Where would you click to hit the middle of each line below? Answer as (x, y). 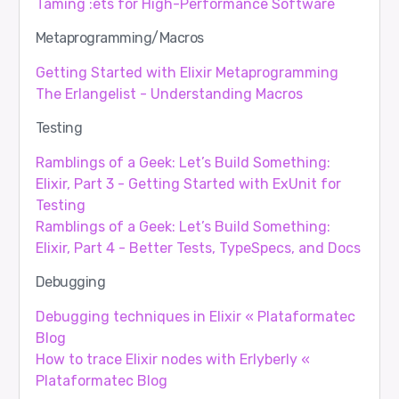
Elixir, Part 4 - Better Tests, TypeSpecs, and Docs (198, 248)
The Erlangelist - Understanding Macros (169, 94)
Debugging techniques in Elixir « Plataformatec (195, 317)
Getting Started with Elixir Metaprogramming (187, 73)
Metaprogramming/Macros (119, 38)
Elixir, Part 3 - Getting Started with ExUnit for (188, 184)
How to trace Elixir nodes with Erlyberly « (172, 360)
